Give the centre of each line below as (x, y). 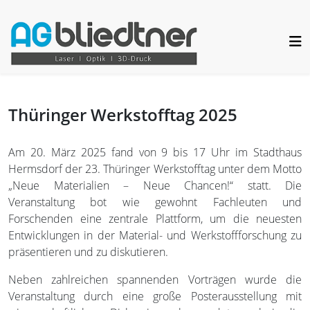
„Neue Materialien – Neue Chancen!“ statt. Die (155, 185)
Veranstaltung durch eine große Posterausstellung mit (155, 296)
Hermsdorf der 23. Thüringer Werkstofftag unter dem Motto (155, 169)
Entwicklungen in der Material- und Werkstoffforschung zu (155, 235)
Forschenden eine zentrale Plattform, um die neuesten (155, 219)
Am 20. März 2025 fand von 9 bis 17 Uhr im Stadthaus (155, 152)
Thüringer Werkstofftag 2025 (123, 115)
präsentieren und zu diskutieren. (88, 252)
